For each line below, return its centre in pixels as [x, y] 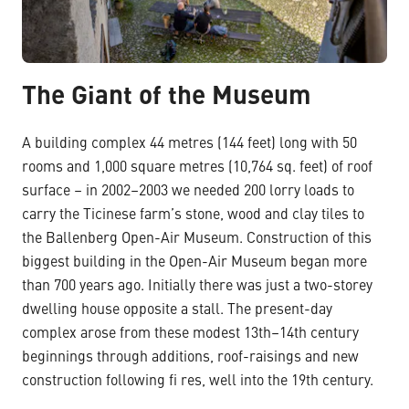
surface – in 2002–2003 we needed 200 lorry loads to [188, 191]
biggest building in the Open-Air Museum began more [194, 262]
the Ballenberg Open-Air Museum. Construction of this [197, 239]
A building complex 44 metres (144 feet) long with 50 [189, 144]
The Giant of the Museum [167, 97]
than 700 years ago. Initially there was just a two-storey [197, 286]
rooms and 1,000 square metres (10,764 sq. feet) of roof [197, 168]
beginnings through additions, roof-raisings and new [190, 357]
